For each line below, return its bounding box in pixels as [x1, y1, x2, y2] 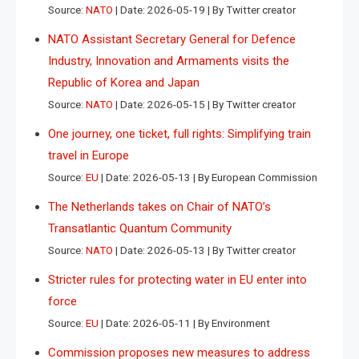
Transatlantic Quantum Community [48, 220, 232, 236]
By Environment [198, 316, 270, 329]
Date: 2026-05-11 [106, 316, 193, 329]
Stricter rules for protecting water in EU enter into [48, 272, 307, 287]
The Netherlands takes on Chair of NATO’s [48, 199, 271, 214]
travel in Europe [48, 147, 129, 163]
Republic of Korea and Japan [48, 75, 200, 90]
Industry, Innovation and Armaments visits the [48, 53, 289, 68]
